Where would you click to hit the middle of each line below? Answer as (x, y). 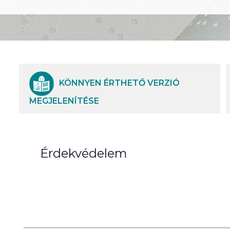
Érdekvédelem (84, 153)
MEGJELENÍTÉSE (64, 101)
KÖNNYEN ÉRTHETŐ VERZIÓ (120, 83)
